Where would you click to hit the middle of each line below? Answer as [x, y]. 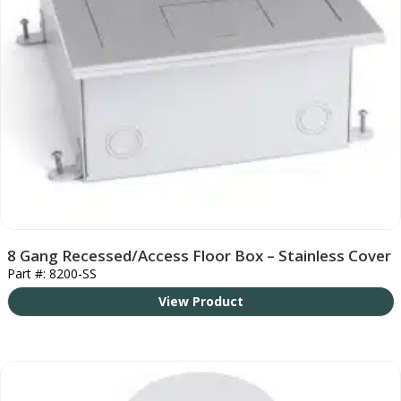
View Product [200, 301]
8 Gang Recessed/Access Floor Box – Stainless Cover [199, 255]
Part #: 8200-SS [51, 273]
